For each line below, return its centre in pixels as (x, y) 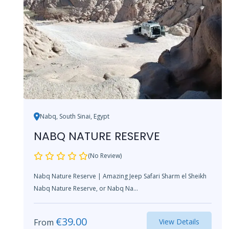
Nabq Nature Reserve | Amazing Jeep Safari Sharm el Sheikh (122, 176)
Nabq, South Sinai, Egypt (75, 117)
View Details (179, 222)
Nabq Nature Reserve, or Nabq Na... (86, 189)
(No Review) (105, 156)
